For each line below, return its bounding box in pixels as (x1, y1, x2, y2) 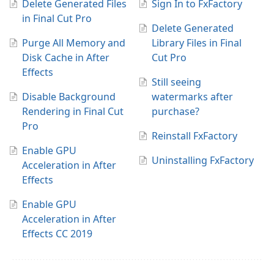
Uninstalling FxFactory (151, 154, 254, 168)
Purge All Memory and (21, 36, 125, 50)
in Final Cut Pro (21, 12, 92, 26)
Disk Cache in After (21, 51, 109, 65)
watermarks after (151, 90, 233, 104)
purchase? (151, 105, 199, 119)
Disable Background (21, 90, 116, 104)
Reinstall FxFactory (151, 129, 237, 143)
